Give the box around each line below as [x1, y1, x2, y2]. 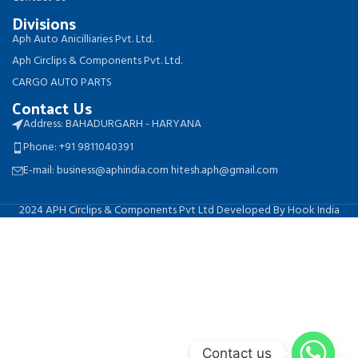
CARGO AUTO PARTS [12, 74, 112, 93]
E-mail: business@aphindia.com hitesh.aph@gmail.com [23, 161, 278, 181]
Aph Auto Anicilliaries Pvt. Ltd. [12, 30, 153, 50]
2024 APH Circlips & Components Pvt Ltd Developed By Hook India [18, 201, 340, 221]
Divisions [12, 9, 76, 38]
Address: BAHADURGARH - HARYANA [23, 115, 201, 134]
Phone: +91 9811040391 [23, 138, 133, 157]
